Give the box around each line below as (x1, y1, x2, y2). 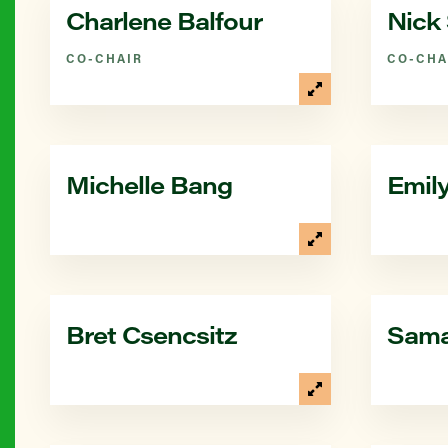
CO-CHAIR (66, 50, 143, 66)
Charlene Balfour (66, 4, 262, 36)
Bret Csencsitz (66, 318, 237, 350)
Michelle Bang (66, 168, 232, 200)
